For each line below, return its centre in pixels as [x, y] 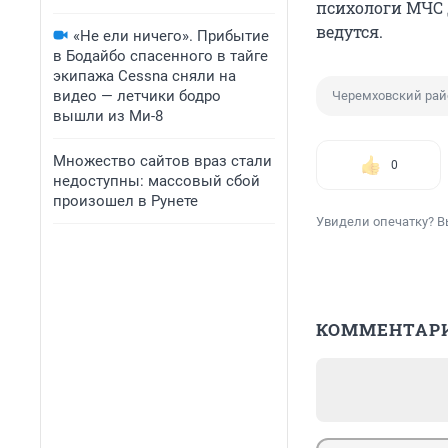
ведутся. [349, 32]
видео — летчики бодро [137, 96]
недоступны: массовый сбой [156, 181]
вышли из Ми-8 [108, 116]
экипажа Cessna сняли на [144, 76]
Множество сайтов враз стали [162, 161]
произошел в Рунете [125, 201]
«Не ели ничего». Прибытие [171, 36]
